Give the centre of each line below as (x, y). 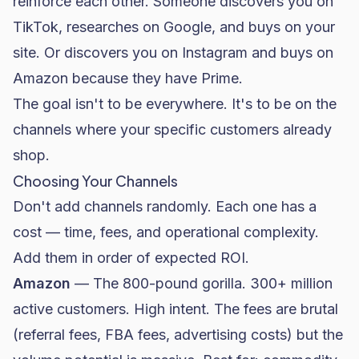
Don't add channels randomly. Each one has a (165, 206)
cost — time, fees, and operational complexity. (166, 232)
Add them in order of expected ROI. (131, 258)
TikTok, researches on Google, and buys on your (174, 27)
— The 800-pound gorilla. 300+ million (202, 283)
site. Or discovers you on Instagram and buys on (173, 52)
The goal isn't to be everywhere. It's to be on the (175, 104)
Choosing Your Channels (95, 181)
